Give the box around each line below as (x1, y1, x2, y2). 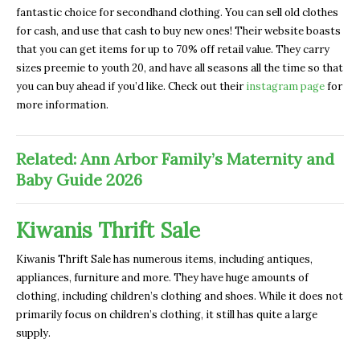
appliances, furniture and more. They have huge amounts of (16, 270, 309, 284)
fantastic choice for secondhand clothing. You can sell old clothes (16, 5, 338, 19)
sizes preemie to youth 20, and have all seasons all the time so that (16, 60, 343, 75)
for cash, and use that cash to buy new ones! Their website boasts (16, 23, 341, 38)
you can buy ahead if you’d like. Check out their (16, 79, 246, 93)
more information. (16, 97, 108, 112)
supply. (16, 325, 51, 340)
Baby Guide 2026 (16, 169, 142, 190)
